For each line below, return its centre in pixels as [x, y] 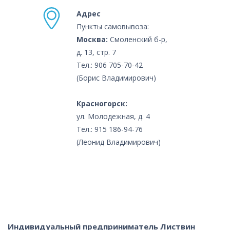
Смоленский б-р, [138, 39]
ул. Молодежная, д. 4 [113, 116]
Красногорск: [102, 103]
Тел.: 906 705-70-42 [110, 65]
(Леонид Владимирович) [119, 142]
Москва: [92, 39]
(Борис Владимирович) [116, 78]
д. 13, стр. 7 [97, 52]
